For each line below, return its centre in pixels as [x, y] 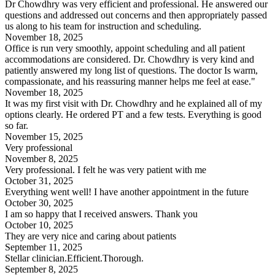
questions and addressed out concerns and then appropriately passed [136, 15]
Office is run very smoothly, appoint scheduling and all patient [125, 48]
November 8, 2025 [41, 159]
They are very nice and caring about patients [91, 236]
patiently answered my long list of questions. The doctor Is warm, [131, 71]
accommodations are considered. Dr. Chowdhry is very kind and [130, 60]
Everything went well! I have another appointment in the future [127, 192]
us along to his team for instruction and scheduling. [103, 26]
